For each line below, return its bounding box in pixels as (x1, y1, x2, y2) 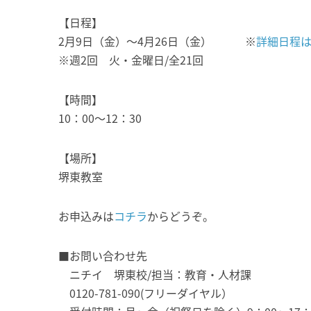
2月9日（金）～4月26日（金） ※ (58, 33, 256, 49)
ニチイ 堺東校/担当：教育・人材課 (58, 266, 251, 283)
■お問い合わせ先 (58, 247, 147, 264)
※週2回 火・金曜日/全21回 (58, 51, 203, 68)
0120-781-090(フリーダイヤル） (58, 285, 233, 301)
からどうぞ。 (146, 208, 214, 224)
